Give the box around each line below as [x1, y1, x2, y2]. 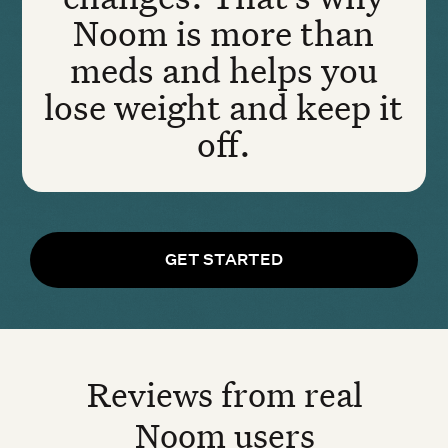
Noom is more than [73, 9, 375, 55]
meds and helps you [69, 46, 378, 92]
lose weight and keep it [44, 83, 404, 129]
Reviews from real [86, 371, 363, 416]
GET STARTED [164, 250, 283, 270]
